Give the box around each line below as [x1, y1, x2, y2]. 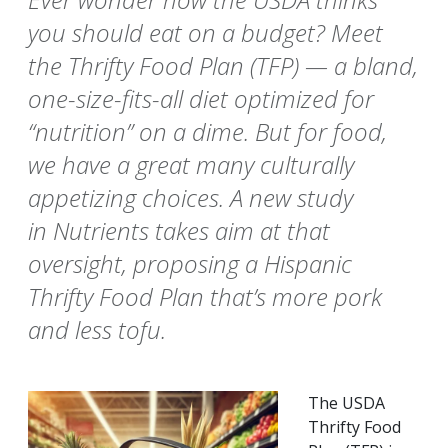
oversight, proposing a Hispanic [28, 247, 352, 281]
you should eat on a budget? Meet [28, 16, 383, 50]
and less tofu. [28, 313, 166, 347]
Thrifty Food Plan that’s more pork [28, 280, 382, 314]
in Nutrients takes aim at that [28, 214, 330, 248]
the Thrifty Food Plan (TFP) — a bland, [28, 49, 418, 83]
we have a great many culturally [28, 148, 354, 182]
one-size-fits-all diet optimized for [28, 82, 374, 116]
